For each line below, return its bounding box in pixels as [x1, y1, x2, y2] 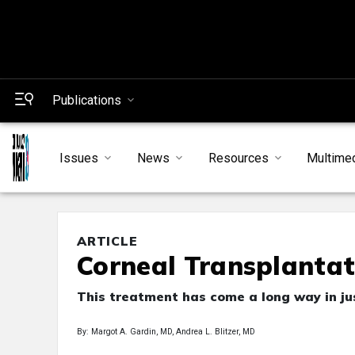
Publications [52, 93, 121, 108]
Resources [208, 150, 269, 166]
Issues [59, 150, 98, 166]
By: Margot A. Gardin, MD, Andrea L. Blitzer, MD [77, 326, 255, 338]
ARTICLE [77, 233, 138, 250]
